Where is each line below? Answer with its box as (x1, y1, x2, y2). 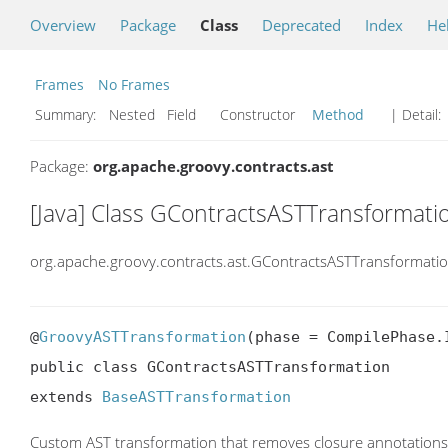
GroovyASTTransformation (39, 328, 246, 347)
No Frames (98, 75, 170, 94)
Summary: (35, 105, 100, 124)
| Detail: (386, 105, 445, 124)
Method (312, 105, 364, 124)
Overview (30, 15, 96, 35)
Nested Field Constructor (105, 105, 307, 124)
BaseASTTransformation (102, 388, 291, 407)
